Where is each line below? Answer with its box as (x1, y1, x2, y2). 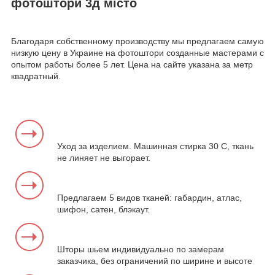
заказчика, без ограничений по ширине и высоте (57, 256, 252, 266)
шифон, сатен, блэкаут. (57, 204, 150, 215)
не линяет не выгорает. (57, 153, 150, 163)
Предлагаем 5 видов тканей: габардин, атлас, (57, 193, 242, 203)
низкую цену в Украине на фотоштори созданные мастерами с (11, 48, 264, 58)
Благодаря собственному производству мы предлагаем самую (11, 36, 264, 47)
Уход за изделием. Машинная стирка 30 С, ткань (57, 141, 254, 152)
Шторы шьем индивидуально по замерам (57, 244, 224, 255)
